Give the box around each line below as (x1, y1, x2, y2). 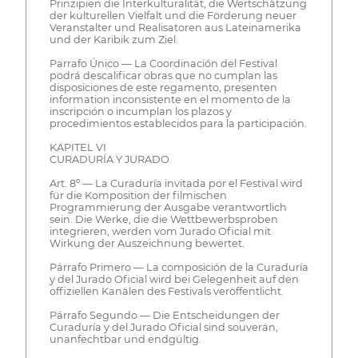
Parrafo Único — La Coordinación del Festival (49, 58, 277, 70)
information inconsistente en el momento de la (49, 93, 291, 106)
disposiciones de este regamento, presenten (49, 82, 277, 94)
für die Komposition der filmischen (49, 189, 227, 202)
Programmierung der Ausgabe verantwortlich (49, 201, 287, 214)
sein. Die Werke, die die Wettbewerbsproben (49, 213, 278, 226)
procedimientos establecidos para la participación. (49, 117, 307, 130)
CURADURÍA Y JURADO (49, 153, 169, 166)
